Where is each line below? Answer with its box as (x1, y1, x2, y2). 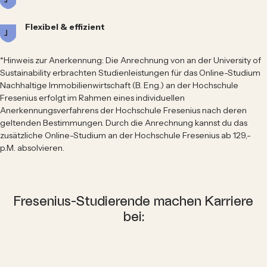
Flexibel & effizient (25, 21, 105, 32)
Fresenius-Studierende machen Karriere (14, 194, 253, 209)
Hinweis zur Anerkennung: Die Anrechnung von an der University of (4, 54, 261, 66)
